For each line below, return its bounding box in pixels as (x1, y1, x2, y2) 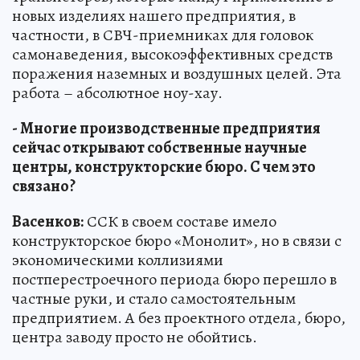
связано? (12, 175, 76, 198)
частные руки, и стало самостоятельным (12, 288, 296, 310)
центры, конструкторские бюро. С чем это (12, 156, 316, 178)
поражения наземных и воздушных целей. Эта (12, 63, 342, 85)
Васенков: (12, 211, 84, 233)
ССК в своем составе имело (84, 211, 276, 233)
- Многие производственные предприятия (12, 117, 321, 140)
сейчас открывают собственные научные (12, 137, 307, 159)
